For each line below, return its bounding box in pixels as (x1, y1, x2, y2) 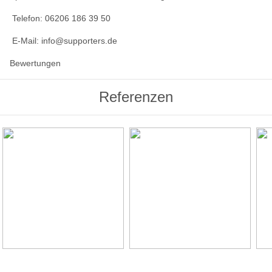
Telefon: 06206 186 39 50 (10, 13, 110, 24)
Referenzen (99, 89, 173, 106)
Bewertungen (10, 58, 61, 69)
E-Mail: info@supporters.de (10, 36, 117, 46)
